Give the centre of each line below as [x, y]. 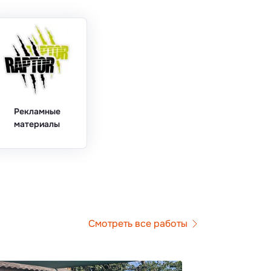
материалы [37, 124]
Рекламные [37, 111]
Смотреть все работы [138, 224]
